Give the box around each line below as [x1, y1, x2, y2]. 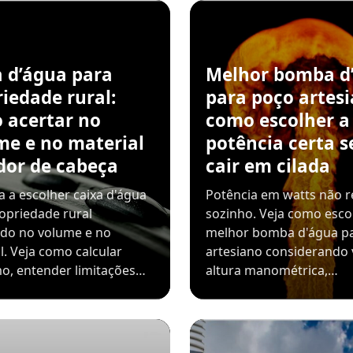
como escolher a [205, 108, 350, 132]
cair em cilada [205, 154, 330, 178]
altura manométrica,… [205, 262, 338, 279]
